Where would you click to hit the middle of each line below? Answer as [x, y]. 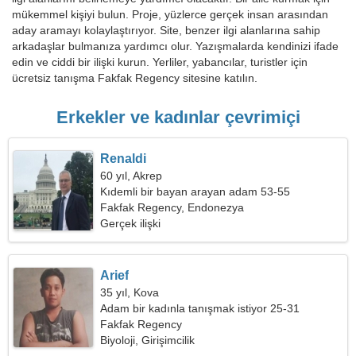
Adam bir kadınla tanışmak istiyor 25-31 [200, 308]
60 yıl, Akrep [132, 176]
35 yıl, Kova [130, 292]
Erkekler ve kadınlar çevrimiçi [178, 117]
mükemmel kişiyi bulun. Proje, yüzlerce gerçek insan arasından [170, 14]
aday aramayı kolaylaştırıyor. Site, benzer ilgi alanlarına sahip [166, 30]
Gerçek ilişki [131, 223]
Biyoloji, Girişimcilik [148, 340]
